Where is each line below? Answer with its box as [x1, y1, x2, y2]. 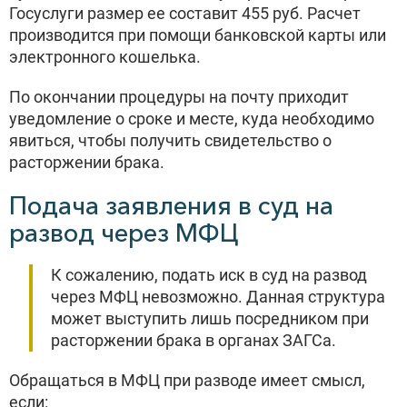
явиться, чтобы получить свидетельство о [9, 131, 332, 150]
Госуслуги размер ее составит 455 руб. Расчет [9, 4, 361, 23]
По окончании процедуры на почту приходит [9, 87, 349, 106]
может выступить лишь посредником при [51, 309, 369, 328]
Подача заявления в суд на [9, 190, 333, 221]
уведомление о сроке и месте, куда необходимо [9, 109, 374, 128]
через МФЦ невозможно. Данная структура [51, 287, 385, 306]
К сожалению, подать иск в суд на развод [51, 265, 367, 284]
